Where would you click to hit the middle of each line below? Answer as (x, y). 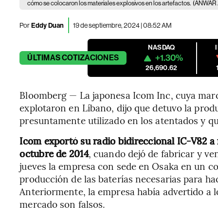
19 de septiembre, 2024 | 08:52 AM (122, 25)
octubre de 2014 (54, 153)
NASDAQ (162, 47)
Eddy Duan (47, 25)
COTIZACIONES (91, 58)
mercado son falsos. (63, 204)
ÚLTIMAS (44, 58)
